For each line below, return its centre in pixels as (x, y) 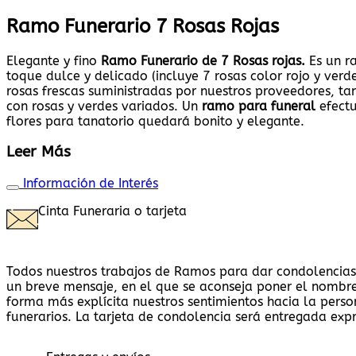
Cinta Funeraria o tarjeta (112, 211)
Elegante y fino (54, 60)
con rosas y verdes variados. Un (104, 106)
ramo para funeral (259, 106)
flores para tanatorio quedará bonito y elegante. (155, 121)
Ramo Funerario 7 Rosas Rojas (143, 26)
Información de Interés (91, 184)
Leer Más (39, 152)
